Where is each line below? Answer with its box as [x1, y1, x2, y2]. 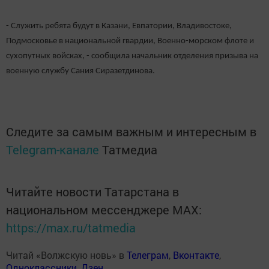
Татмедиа [102, 141, 157, 157]
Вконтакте [173, 248, 219, 261]
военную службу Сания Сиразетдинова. [6, 67, 155, 76]
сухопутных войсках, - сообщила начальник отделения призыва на [6, 52, 258, 61]
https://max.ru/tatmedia [6, 219, 136, 235]
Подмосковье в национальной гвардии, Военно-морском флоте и [6, 37, 254, 46]
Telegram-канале [6, 141, 99, 157]
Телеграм [127, 248, 169, 261]
